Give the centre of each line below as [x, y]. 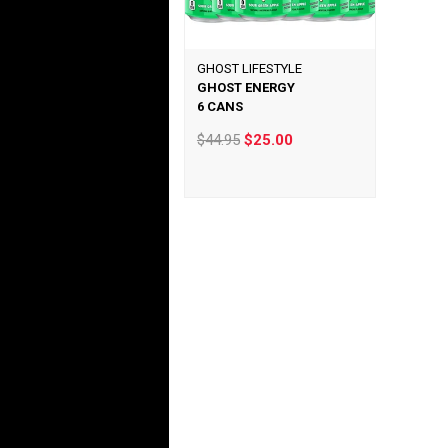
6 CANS [219, 106]
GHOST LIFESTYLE [249, 68]
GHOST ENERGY [245, 87]
